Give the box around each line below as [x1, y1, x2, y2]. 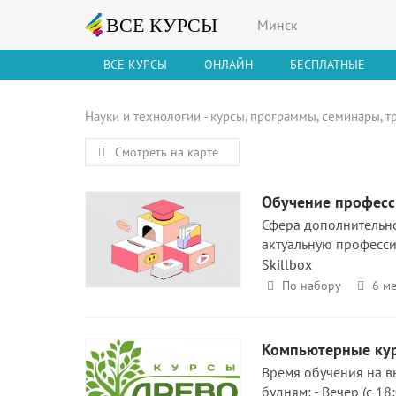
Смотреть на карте [110, 143, 218, 160]
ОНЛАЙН [204, 56, 253, 72]
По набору [281, 277, 341, 293]
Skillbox [262, 255, 312, 273]
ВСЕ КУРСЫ [103, 56, 167, 72]
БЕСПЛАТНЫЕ [290, 56, 365, 72]
